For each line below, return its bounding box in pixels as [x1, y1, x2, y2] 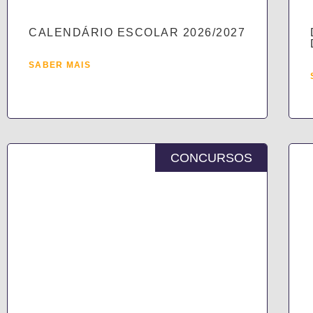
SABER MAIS [29, 59, 91, 70]
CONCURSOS [170, 150, 252, 165]
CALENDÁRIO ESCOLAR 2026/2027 [29, 26, 245, 38]
